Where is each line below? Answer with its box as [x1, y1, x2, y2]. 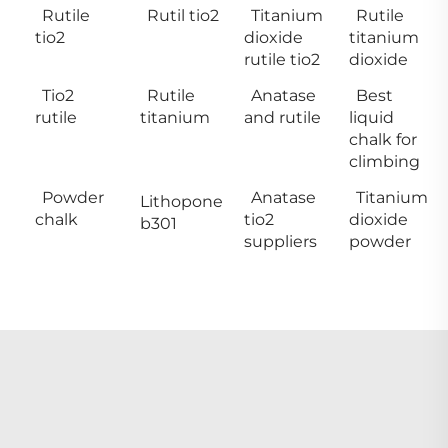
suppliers [244, 231, 317, 251]
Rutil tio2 [146, 5, 219, 25]
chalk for [348, 129, 417, 149]
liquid [348, 107, 394, 127]
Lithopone [139, 191, 223, 211]
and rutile [244, 107, 321, 127]
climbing [348, 151, 420, 171]
